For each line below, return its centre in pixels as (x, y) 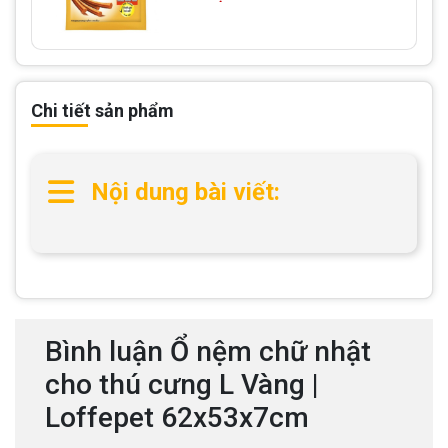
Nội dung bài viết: (185, 191)
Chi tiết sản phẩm (102, 110)
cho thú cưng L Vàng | (182, 384)
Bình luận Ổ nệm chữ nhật (208, 351)
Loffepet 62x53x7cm (177, 417)
